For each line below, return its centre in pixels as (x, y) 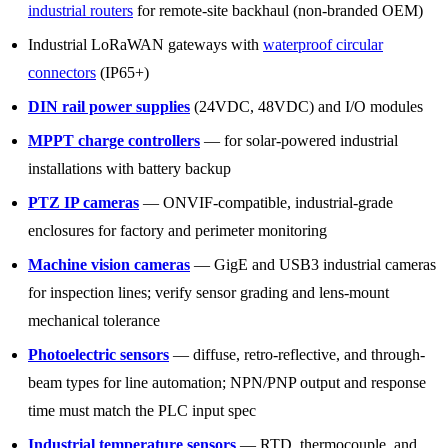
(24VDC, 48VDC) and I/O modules (306, 106)
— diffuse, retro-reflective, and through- (297, 354)
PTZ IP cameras (83, 202)
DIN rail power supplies (109, 106)
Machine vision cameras (109, 264)
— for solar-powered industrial (299, 140)
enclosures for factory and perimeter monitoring (177, 230)
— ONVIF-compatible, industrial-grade (266, 202)
